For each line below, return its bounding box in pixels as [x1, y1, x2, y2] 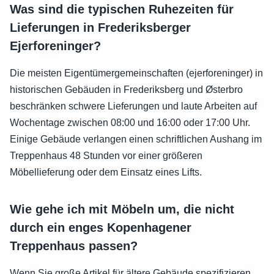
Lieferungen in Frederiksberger [10, 20, 191, 34]
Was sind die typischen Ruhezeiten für [10, 2, 234, 16]
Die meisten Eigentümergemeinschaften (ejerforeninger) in [10, 67, 263, 78]
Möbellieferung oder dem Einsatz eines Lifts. [10, 166, 202, 177]
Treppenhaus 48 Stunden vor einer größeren [10, 150, 202, 161]
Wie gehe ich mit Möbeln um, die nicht [10, 202, 234, 216]
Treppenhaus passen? [10, 239, 138, 253]
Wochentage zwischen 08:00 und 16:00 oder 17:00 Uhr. [10, 117, 250, 128]
